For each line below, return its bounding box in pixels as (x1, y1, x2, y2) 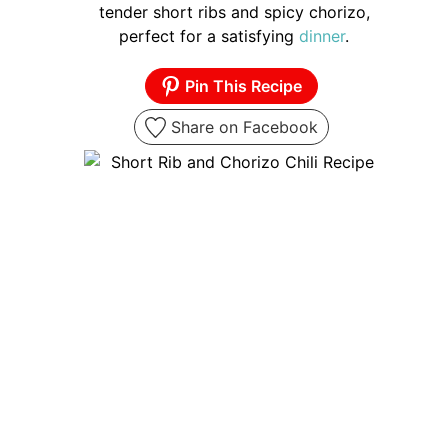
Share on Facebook (165, 117, 318, 138)
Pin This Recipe (181, 76, 303, 97)
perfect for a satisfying (119, 26, 299, 47)
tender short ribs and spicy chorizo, (98, 2, 370, 23)
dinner (299, 26, 345, 47)
